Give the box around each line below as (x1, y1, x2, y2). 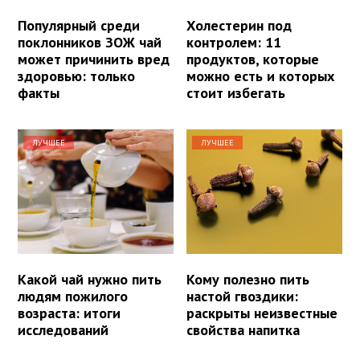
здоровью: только (18, 66, 135, 85)
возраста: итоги (18, 303, 121, 322)
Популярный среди (18, 15, 140, 35)
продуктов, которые (186, 49, 320, 68)
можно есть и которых (186, 66, 335, 85)
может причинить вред (18, 49, 170, 68)
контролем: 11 (186, 32, 282, 51)
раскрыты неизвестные (186, 303, 338, 322)
